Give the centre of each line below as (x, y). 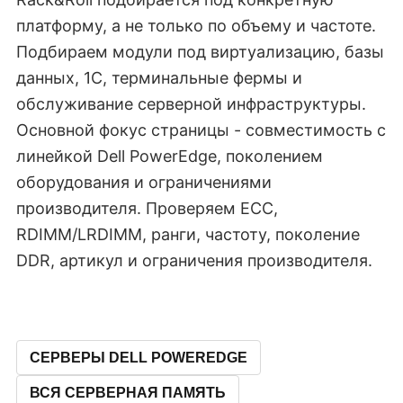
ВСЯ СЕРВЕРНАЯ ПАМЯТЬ (128, 393)
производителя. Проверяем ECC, (147, 209)
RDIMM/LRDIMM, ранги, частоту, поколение (188, 235)
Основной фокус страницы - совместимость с (201, 130)
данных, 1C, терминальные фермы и (159, 78)
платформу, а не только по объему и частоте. (196, 26)
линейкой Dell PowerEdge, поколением (170, 157)
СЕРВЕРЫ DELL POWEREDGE (139, 358)
